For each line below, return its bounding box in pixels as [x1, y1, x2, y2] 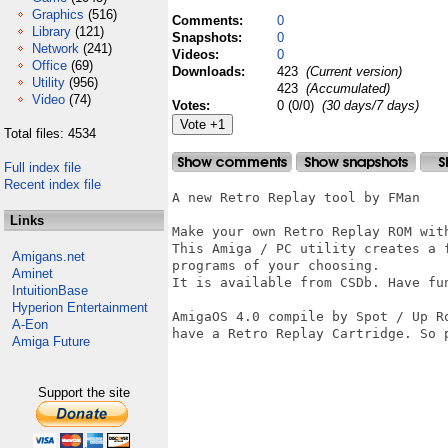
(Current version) [302, 64, 402, 79]
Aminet [12, 266, 53, 281]
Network [32, 41, 79, 56]
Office [32, 58, 67, 73]
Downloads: [172, 64, 249, 79]
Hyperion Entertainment [12, 300, 148, 315]
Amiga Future [12, 334, 90, 349]
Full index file [4, 160, 81, 175]
